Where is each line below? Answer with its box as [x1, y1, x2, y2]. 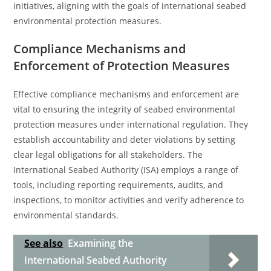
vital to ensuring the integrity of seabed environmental [13, 103, 236, 115]
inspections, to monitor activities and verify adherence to [13, 194, 244, 206]
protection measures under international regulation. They [13, 119, 249, 130]
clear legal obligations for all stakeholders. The [13, 149, 203, 160]
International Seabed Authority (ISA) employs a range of [13, 164, 239, 175]
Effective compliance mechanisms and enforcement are [13, 88, 240, 100]
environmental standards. [13, 209, 119, 221]
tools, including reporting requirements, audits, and [13, 179, 224, 191]
